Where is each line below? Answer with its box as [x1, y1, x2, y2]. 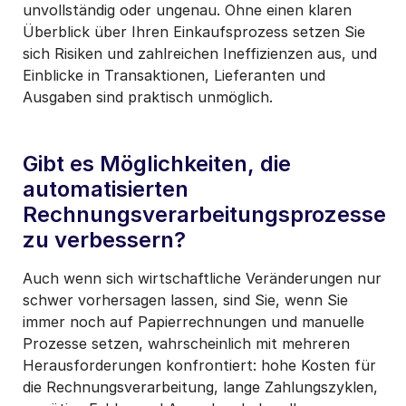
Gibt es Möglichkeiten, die [23, 150, 291, 177]
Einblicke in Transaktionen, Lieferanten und [23, 65, 325, 84]
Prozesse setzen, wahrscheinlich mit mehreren [23, 333, 350, 353]
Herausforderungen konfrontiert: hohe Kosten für [23, 355, 376, 374]
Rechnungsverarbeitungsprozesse [23, 200, 386, 227]
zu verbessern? [23, 226, 186, 253]
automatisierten [23, 175, 188, 202]
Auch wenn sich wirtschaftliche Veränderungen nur [23, 268, 382, 287]
